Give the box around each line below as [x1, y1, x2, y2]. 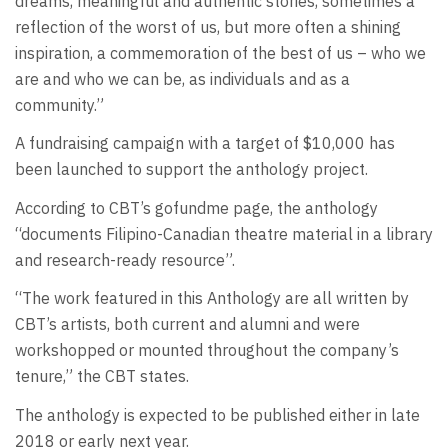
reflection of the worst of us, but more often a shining [15, 16, 401, 37]
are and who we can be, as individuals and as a [15, 68, 350, 89]
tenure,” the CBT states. [15, 366, 189, 387]
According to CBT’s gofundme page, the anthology [15, 197, 378, 218]
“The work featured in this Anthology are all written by [15, 288, 409, 309]
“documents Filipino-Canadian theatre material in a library [15, 223, 433, 244]
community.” [15, 94, 104, 115]
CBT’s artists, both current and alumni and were [15, 314, 360, 335]
